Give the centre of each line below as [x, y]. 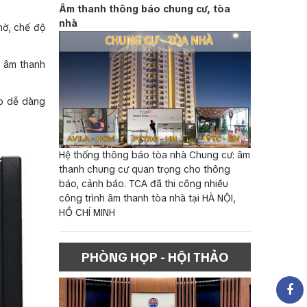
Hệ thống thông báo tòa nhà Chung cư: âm [155, 155]
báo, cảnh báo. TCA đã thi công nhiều [144, 184]
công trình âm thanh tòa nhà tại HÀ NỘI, [147, 198]
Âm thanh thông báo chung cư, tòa [145, 9]
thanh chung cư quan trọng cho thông [145, 170]
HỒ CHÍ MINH [87, 213]
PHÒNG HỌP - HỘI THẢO [155, 258]
